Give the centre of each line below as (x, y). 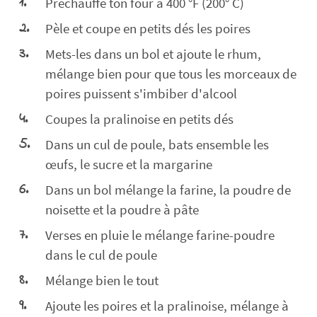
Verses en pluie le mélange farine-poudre (160, 235)
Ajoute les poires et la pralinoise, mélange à (167, 305)
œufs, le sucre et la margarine (129, 164)
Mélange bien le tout (102, 280)
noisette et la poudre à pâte (122, 209)
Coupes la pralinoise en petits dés (139, 119)
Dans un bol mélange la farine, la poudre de (168, 189)
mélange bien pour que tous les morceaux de (171, 73)
